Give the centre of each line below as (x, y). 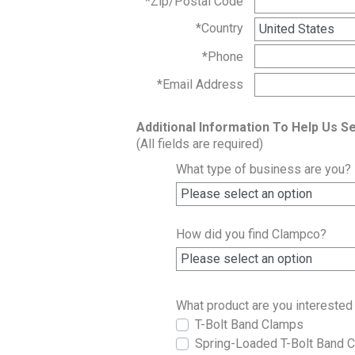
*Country (219, 29)
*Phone (223, 56)
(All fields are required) (200, 144)
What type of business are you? (263, 170)
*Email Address (200, 85)
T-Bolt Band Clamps (249, 325)
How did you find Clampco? (251, 235)
